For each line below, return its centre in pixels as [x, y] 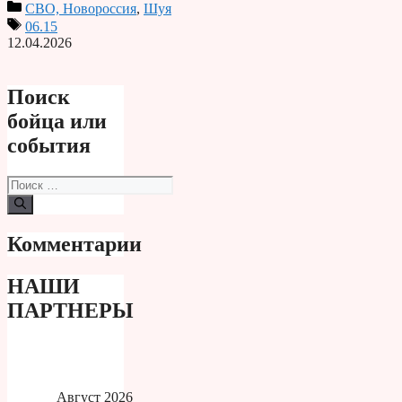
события [49, 145]
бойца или [57, 121]
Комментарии [74, 244]
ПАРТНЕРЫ [70, 310]
